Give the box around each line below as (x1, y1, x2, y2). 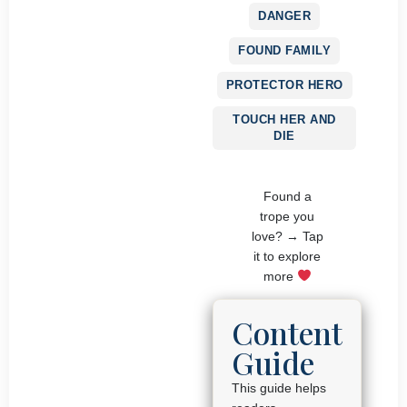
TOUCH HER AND (233, 112, 336, 126)
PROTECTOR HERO (225, 77, 343, 92)
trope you (260, 208, 314, 223)
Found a (263, 188, 312, 203)
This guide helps (232, 381, 326, 396)
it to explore (253, 248, 321, 263)
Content (232, 313, 342, 353)
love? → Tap (251, 228, 323, 243)
